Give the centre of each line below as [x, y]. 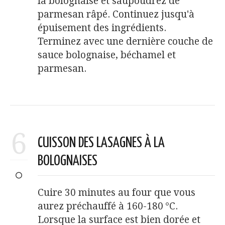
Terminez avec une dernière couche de [125, 41]
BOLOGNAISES [68, 161]
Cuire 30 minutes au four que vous [117, 192]
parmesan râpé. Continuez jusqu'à [116, 14]
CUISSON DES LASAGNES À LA [101, 143]
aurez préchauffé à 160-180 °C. [108, 206]
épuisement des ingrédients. [102, 28]
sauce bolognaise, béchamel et [107, 55]
